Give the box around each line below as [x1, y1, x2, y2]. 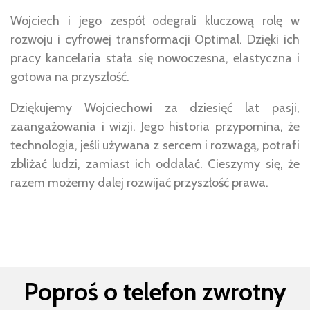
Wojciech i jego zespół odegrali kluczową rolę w [10, 13, 300, 29]
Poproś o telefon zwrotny [24, 277, 286, 307]
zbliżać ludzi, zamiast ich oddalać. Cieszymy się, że [10, 156, 300, 172]
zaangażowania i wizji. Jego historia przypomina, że [10, 119, 300, 135]
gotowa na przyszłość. [10, 69, 129, 85]
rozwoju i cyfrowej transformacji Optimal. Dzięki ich [10, 32, 300, 48]
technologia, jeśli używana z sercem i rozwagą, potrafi [10, 138, 300, 154]
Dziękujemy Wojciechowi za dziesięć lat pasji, [10, 100, 300, 116]
